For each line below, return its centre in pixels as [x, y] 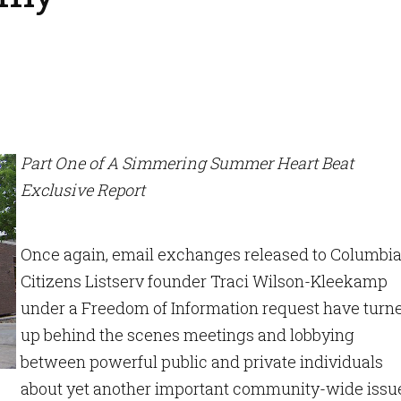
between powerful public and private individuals [202, 362]
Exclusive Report [83, 190]
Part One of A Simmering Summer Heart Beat [187, 163]
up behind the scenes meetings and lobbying [188, 335]
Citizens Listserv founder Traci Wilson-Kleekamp [204, 281]
